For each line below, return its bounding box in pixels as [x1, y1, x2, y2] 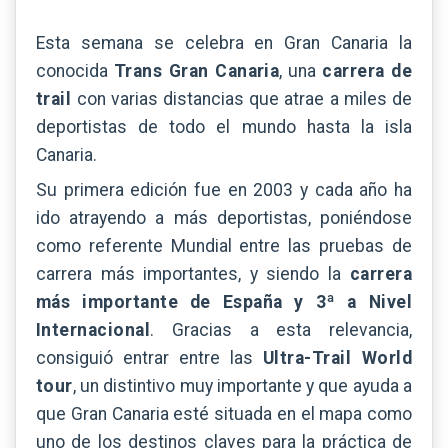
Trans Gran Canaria [113, 61, 280, 82]
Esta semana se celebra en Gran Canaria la [36, 33, 412, 54]
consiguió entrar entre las [36, 347, 253, 368]
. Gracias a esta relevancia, [150, 319, 412, 340]
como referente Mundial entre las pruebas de [36, 235, 412, 256]
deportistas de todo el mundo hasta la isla [36, 117, 412, 138]
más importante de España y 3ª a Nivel [36, 291, 412, 312]
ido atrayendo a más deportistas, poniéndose [36, 207, 412, 228]
